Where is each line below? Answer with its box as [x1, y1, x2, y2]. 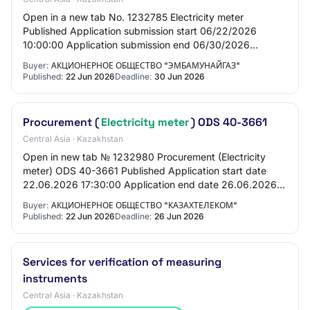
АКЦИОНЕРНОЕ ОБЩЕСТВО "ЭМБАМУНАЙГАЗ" [51, 60, 240, 71]
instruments [23, 271, 87, 286]
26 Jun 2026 [154, 211, 204, 221]
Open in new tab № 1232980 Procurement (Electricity [23, 151, 266, 163]
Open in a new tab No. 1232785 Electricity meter [23, 11, 244, 23]
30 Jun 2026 [154, 71, 205, 82]
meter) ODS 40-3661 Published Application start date [23, 165, 266, 176]
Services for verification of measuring [23, 255, 221, 269]
